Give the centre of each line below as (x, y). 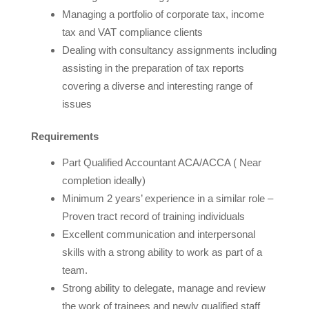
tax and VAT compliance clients (132, 32)
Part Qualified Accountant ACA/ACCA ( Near (161, 162)
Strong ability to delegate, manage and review (163, 288)
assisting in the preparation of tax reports (153, 68)
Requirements (64, 136)
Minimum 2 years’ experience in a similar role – (167, 198)
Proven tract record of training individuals (153, 216)
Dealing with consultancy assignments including (169, 50)
